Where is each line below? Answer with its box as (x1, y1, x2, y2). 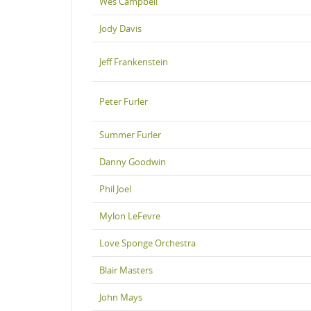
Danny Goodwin (99, 155, 166, 168)
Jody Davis (99, 22, 142, 35)
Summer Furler (99, 128, 161, 141)
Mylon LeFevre (99, 209, 160, 222)
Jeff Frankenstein (99, 55, 168, 68)
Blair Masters (99, 263, 153, 276)
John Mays (99, 290, 142, 303)
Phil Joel (99, 182, 131, 195)
